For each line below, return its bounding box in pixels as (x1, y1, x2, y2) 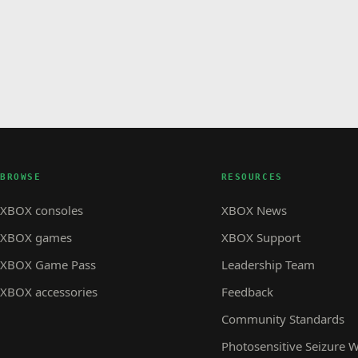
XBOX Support (221, 229, 300, 245)
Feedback (221, 283, 273, 300)
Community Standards (221, 310, 344, 327)
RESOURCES (221, 171, 283, 182)
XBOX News (221, 201, 287, 218)
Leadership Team (221, 256, 315, 272)
